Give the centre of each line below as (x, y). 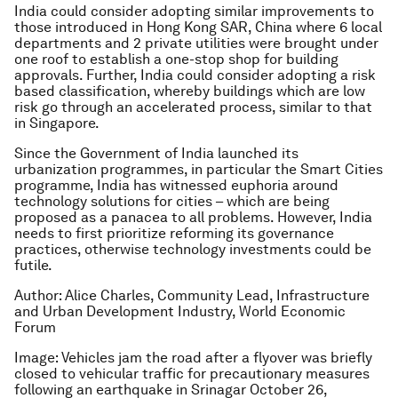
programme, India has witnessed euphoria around (176, 186)
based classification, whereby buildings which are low (190, 92)
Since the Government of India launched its (156, 154)
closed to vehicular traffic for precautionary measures (192, 374)
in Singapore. (57, 123)
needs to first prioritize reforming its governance (174, 234)
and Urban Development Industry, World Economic (180, 312)
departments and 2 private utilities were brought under (196, 44)
